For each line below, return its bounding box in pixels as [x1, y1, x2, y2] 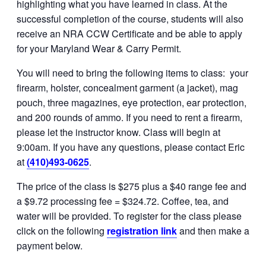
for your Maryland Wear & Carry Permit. [17, 42, 181, 55]
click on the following [17, 224, 107, 237]
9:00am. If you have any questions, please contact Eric [17, 140, 245, 154]
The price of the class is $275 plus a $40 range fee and [17, 179, 246, 193]
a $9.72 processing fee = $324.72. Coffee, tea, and [17, 194, 229, 208]
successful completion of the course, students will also [17, 12, 243, 26]
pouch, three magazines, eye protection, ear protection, [17, 96, 246, 109]
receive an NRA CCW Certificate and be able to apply [17, 27, 242, 40]
